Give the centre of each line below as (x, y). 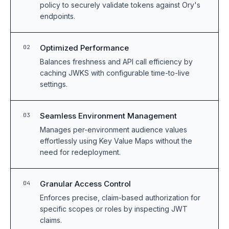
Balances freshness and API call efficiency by (117, 62)
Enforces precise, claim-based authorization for (120, 198)
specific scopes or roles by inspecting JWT (114, 209)
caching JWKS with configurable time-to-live (115, 73)
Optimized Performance (85, 48)
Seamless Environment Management (109, 116)
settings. (54, 84)
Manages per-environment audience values (114, 130)
